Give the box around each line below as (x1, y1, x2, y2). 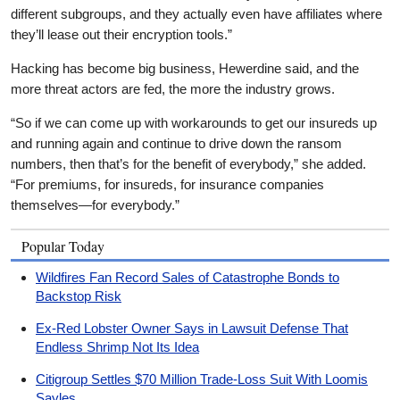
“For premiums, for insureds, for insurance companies (11, 177, 324, 193)
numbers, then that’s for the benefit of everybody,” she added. (11, 156, 366, 172)
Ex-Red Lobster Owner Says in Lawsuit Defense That (36, 321, 348, 337)
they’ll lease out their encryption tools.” (11, 27, 232, 43)
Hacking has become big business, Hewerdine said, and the (11, 61, 359, 77)
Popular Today (21, 237, 104, 256)
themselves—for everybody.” (11, 197, 179, 213)
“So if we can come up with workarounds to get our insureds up (11, 115, 377, 131)
